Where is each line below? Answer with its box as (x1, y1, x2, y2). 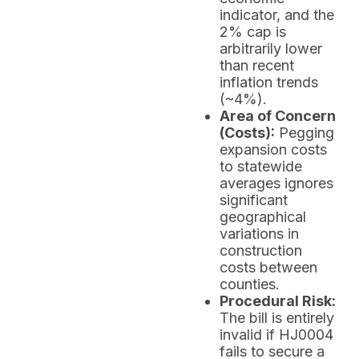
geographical (220, 208, 306, 225)
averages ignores (220, 175, 333, 192)
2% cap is (220, 23, 286, 40)
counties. (220, 276, 280, 292)
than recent (220, 57, 294, 74)
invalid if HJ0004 (220, 326, 333, 343)
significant (220, 192, 288, 208)
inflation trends (220, 74, 318, 91)
